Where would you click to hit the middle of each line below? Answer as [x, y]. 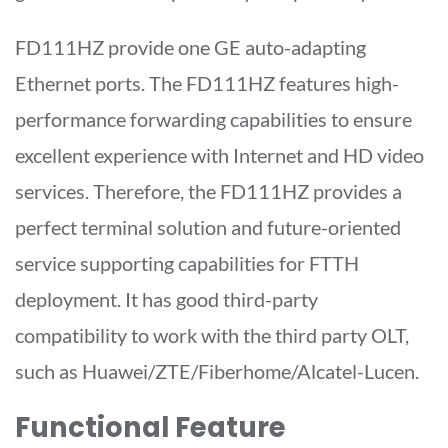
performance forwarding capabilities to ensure [213, 118]
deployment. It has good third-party [166, 298]
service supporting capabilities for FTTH [187, 262]
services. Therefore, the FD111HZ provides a [208, 190]
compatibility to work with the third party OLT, [212, 334]
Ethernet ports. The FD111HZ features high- [207, 82]
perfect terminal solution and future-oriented [208, 226]
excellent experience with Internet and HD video [219, 154]
